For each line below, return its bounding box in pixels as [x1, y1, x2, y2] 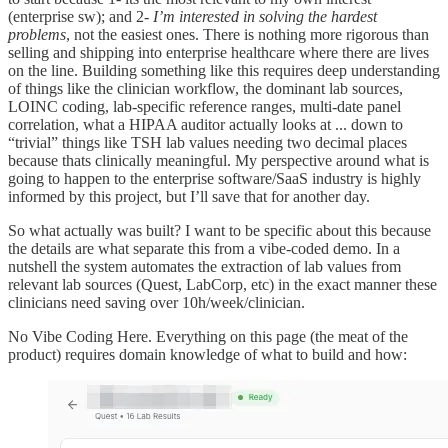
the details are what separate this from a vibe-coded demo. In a [8, 239, 400, 257]
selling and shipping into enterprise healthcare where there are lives [8, 43, 429, 61]
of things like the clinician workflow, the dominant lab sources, [8, 79, 403, 97]
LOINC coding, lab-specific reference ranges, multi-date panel [8, 97, 401, 115]
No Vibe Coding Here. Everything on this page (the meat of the [8, 327, 408, 345]
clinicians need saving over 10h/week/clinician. [8, 293, 305, 311]
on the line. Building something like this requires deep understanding [8, 61, 440, 79]
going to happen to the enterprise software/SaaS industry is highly [8, 169, 421, 187]
